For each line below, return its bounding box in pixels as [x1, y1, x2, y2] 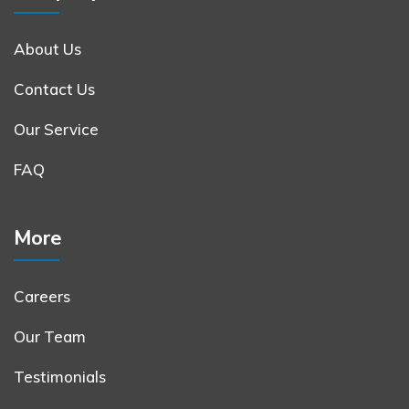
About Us [14, 39, 81, 59]
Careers [14, 287, 70, 307]
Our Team [14, 327, 86, 347]
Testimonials [14, 367, 106, 387]
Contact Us [14, 79, 95, 100]
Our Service [14, 120, 99, 140]
